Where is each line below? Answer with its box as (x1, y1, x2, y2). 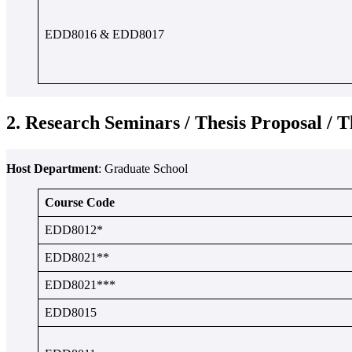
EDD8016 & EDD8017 (45, 27, 164, 41)
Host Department (6, 161, 98, 175)
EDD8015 (45, 305, 97, 319)
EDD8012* (45, 222, 103, 236)
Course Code (45, 195, 115, 209)
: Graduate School (98, 161, 188, 175)
